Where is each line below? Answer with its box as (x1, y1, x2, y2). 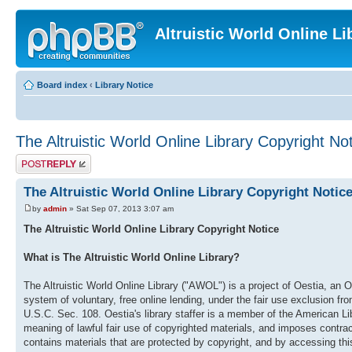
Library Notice (95, 80, 153, 90)
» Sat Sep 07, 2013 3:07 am (67, 204, 174, 214)
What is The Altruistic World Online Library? (24, 251, 240, 264)
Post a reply (16, 154, 61, 163)
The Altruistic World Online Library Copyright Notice (24, 223, 279, 236)
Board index (37, 80, 87, 90)
